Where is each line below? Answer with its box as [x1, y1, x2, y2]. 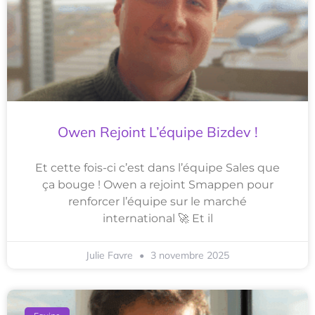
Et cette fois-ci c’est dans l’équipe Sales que [35, 161, 280, 175]
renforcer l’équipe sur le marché [68, 195, 247, 209]
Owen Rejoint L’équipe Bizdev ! [57, 123, 258, 141]
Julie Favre [86, 249, 136, 262]
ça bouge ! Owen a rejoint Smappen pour [41, 178, 274, 192]
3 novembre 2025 [148, 249, 229, 262]
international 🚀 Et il [102, 212, 213, 226]
